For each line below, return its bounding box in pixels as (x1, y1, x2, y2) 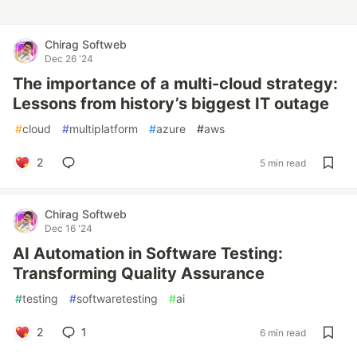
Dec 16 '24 (45, 222, 92, 234)
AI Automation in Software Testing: (13, 244, 283, 263)
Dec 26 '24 (45, 53, 93, 65)
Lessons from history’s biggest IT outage (13, 94, 329, 113)
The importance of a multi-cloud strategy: (13, 74, 338, 93)
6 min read (260, 326, 306, 339)
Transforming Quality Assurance (13, 264, 265, 283)
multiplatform (69, 122, 138, 135)
